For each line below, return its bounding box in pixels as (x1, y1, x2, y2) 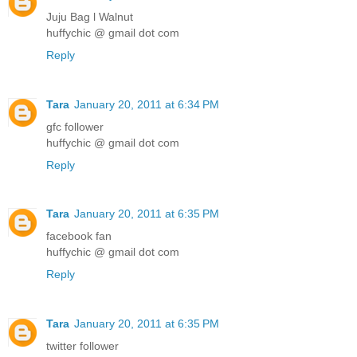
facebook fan (46, 229, 112, 243)
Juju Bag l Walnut (46, 10, 133, 23)
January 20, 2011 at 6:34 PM (74, 97, 219, 111)
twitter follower (46, 339, 119, 353)
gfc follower (46, 120, 104, 133)
